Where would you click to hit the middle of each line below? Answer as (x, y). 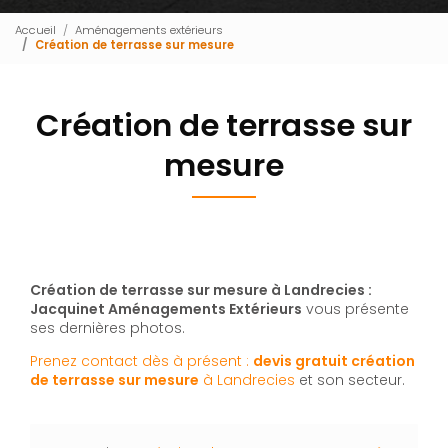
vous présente (355, 308)
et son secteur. (350, 379)
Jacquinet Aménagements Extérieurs (166, 308)
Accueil (35, 30)
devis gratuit (302, 360)
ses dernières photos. (109, 327)
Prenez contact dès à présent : (141, 360)
